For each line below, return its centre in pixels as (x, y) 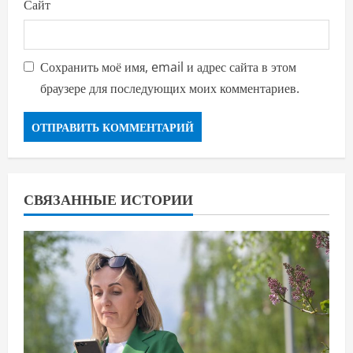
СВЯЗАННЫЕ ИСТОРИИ (108, 199)
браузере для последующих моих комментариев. (170, 89)
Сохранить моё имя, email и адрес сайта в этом (168, 67)
